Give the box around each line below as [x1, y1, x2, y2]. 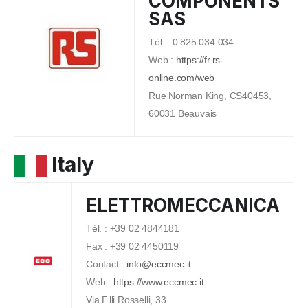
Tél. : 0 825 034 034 [148, 36, 234, 47]
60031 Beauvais [148, 107, 217, 119]
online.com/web [148, 71, 215, 83]
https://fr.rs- [175, 54, 224, 65]
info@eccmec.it [126, 258, 192, 269]
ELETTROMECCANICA [86, 194, 280, 216]
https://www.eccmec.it [113, 276, 204, 287]
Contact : [86, 258, 126, 269]
